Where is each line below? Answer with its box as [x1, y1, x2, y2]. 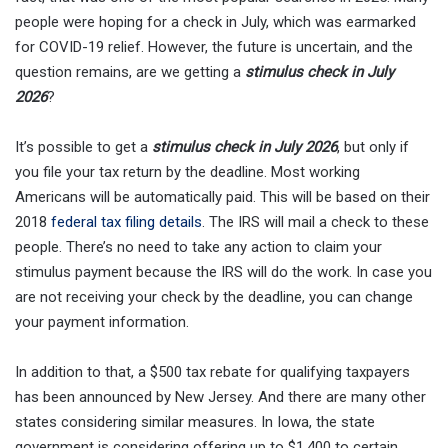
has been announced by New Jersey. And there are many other [15, 388, 426, 407]
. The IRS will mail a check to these [202, 213, 429, 232]
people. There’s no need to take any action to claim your [15, 238, 382, 257]
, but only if [337, 138, 409, 157]
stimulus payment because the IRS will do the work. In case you [15, 263, 432, 282]
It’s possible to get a [15, 138, 152, 157]
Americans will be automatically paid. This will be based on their [15, 188, 430, 207]
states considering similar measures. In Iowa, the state [15, 413, 375, 432]
